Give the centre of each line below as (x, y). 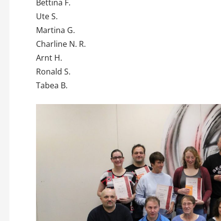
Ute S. (47, 16)
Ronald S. (53, 71)
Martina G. (55, 30)
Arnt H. (49, 57)
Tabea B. (52, 85)
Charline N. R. (61, 44)
